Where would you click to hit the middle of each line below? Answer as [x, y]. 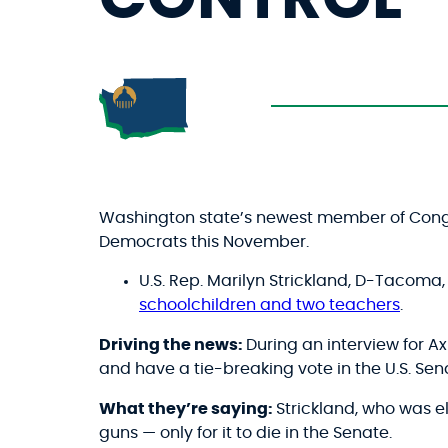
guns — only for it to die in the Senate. [245, 432]
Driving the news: [172, 345]
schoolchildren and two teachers [269, 305]
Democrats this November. [204, 241]
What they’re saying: [187, 408]
